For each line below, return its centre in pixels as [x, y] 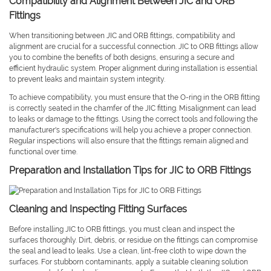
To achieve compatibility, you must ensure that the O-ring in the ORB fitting [134, 98]
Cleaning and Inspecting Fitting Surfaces [98, 209]
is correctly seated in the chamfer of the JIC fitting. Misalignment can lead [132, 109]
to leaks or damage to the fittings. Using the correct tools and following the [133, 119]
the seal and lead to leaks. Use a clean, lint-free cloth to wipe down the [128, 251]
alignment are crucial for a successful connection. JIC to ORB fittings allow [134, 47]
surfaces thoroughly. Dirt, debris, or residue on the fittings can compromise [133, 240]
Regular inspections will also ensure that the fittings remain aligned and [129, 141]
